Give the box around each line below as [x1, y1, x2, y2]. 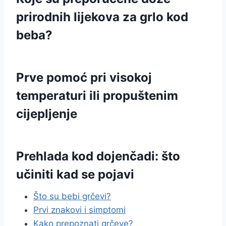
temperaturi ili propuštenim [16, 88, 178, 103]
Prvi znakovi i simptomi [33, 205, 126, 215]
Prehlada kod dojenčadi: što [16, 149, 180, 163]
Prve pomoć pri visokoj [16, 70, 152, 85]
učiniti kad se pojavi [16, 167, 134, 182]
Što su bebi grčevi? [33, 191, 111, 201]
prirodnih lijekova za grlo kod [16, 10, 188, 24]
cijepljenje [16, 106, 77, 121]
